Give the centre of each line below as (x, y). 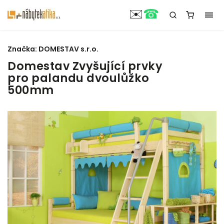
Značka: (23, 49)
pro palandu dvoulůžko (78, 78)
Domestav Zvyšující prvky (85, 66)
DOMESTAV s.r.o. (68, 49)
